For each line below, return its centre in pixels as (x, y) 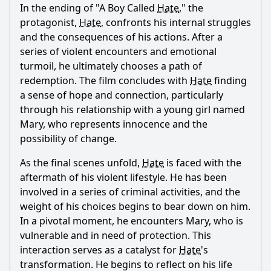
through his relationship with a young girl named (132, 109)
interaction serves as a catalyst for (100, 250)
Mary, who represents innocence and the (114, 124)
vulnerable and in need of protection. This (116, 235)
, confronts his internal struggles (176, 22)
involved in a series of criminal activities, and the (130, 192)
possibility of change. (68, 139)
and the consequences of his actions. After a (121, 37)
